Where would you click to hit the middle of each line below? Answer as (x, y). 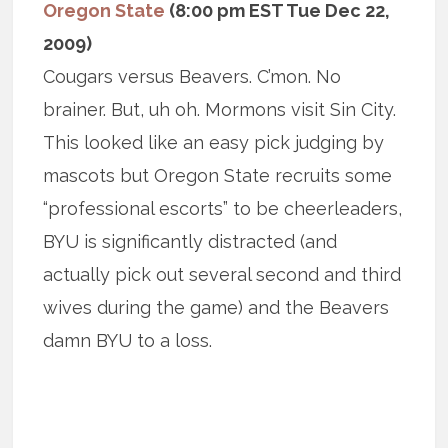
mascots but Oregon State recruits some (218, 176)
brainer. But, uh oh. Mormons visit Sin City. (220, 110)
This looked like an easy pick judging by (214, 143)
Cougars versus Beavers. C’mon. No (192, 77)
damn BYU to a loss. (128, 341)
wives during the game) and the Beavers (216, 308)
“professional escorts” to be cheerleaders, (223, 209)
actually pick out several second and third (222, 275)
